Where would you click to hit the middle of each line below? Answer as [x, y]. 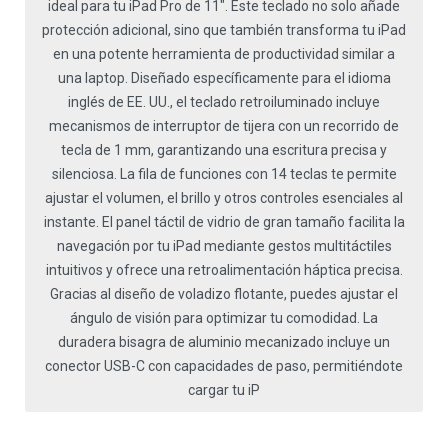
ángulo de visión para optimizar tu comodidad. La [224, 318]
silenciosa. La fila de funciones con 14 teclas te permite [224, 174]
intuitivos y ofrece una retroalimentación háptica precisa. [224, 270]
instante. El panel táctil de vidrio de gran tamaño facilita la [224, 222]
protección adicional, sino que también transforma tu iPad [224, 30]
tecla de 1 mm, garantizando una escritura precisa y [224, 150]
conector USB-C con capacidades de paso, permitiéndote [224, 366]
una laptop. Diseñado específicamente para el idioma [224, 78]
